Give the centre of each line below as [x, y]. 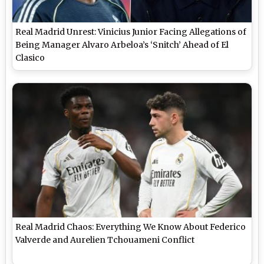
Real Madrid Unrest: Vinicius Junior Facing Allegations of [131, 32]
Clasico [30, 57]
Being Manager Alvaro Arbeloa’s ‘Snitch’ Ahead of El [122, 44]
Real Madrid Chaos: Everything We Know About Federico [131, 227]
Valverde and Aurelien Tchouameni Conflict [105, 240]
